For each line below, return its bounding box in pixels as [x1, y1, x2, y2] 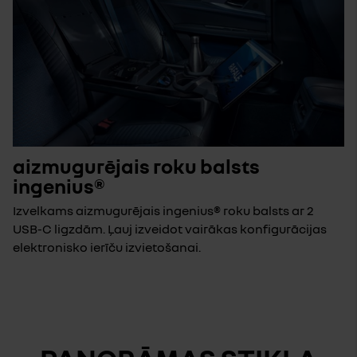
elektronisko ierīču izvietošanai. [13, 239, 201, 256]
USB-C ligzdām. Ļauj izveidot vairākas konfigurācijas [13, 221, 327, 237]
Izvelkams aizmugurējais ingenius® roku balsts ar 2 [13, 202, 314, 219]
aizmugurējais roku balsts [13, 154, 260, 179]
